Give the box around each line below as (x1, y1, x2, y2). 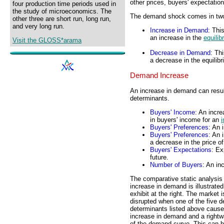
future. (150, 153, 168, 161)
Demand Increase (130, 71, 188, 80)
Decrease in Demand (150, 49, 210, 57)
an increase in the (150, 34, 203, 42)
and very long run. (12, 22, 64, 30)
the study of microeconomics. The (12, 7, 111, 15)
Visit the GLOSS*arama (12, 36, 81, 44)
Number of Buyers (150, 161, 202, 169)
